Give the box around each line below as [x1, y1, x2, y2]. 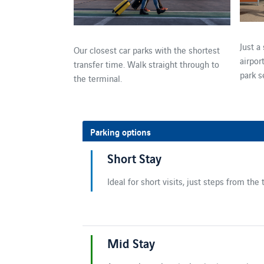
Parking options [90, 124, 151, 138]
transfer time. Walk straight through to [74, 57, 219, 70]
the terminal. [74, 71, 122, 84]
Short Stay [107, 148, 161, 167]
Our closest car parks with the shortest [74, 43, 220, 56]
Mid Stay [107, 233, 155, 252]
